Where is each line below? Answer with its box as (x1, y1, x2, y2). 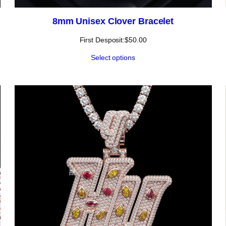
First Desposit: (79, 35, 125, 44)
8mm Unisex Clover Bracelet (52, 16, 174, 26)
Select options (91, 53, 135, 62)
